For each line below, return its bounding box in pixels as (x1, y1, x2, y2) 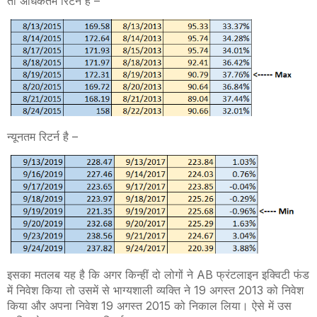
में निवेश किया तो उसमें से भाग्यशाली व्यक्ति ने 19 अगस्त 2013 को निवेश (7, 283, 304, 298)
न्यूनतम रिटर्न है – (7, 129, 78, 144)
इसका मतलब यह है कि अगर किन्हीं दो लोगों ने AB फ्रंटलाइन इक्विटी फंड (7, 267, 309, 282)
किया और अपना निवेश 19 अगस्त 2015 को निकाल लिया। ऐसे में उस (7, 299, 292, 313)
